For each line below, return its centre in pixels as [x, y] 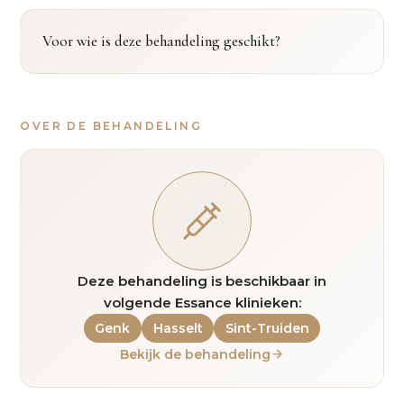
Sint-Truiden [267, 328]
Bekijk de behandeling [195, 354]
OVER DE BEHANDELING [111, 125]
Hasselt [178, 328]
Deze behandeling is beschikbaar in [202, 280]
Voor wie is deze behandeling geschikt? [162, 41]
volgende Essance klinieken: [202, 302]
